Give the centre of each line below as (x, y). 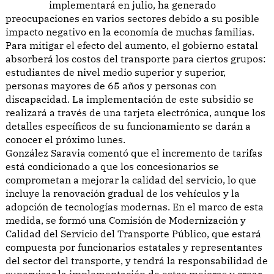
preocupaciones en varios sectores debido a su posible (132, 18)
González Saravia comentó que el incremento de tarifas (134, 153)
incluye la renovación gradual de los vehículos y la (123, 193)
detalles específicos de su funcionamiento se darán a (128, 126)
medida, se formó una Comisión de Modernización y (126, 220)
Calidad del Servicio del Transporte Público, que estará (133, 233)
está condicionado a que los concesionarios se (112, 166)
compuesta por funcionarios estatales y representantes (134, 247)
